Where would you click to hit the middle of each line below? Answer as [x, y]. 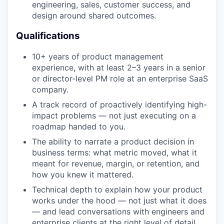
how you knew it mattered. [83, 174]
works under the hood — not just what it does [119, 200]
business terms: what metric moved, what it [114, 152]
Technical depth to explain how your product [117, 189]
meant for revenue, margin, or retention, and [116, 163]
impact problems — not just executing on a [114, 115]
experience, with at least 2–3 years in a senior [119, 67]
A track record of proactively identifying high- [119, 104]
